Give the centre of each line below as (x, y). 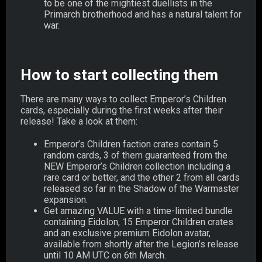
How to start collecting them (119, 75)
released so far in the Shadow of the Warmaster (142, 188)
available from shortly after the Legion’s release (141, 244)
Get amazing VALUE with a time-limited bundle (138, 211)
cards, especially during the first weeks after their (122, 110)
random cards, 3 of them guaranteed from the (136, 155)
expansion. (66, 199)
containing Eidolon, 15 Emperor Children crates (139, 222)
